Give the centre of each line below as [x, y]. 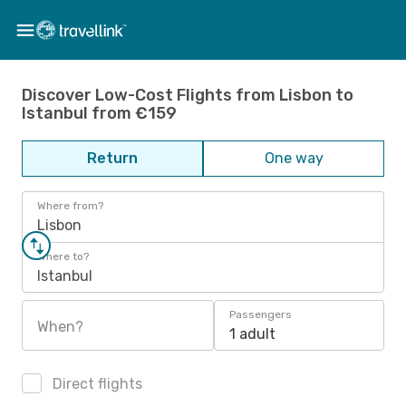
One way [294, 158]
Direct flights [96, 384]
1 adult [252, 334]
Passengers [261, 314]
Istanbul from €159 [99, 113]
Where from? [70, 206]
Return [112, 158]
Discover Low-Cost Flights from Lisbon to [188, 95]
